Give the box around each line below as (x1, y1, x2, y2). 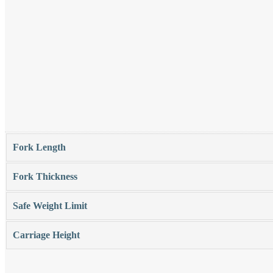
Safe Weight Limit (13, 200, 87, 211)
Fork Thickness (13, 171, 77, 182)
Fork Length (13, 141, 66, 152)
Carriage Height (13, 229, 80, 240)
